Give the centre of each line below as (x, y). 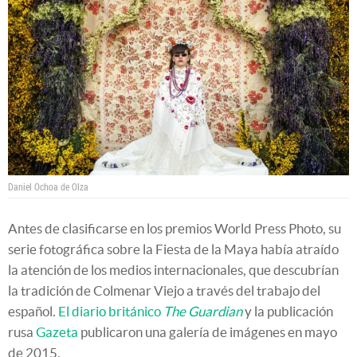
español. (33, 311)
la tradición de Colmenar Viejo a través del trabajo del (164, 290)
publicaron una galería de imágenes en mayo (208, 331)
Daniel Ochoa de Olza (48, 186)
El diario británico (111, 311)
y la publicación (288, 311)
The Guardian (203, 311)
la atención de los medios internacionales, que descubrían (173, 269)
